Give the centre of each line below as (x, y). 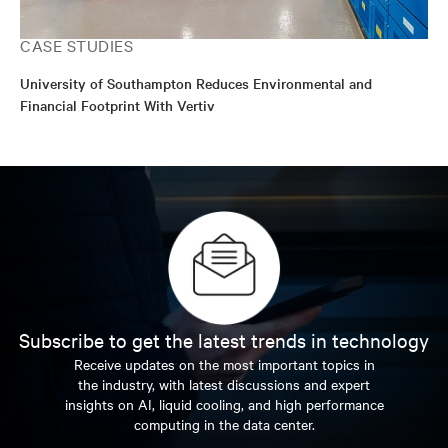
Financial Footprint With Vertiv (117, 105)
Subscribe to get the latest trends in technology (224, 340)
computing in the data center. (224, 424)
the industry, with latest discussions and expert (224, 384)
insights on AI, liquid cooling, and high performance (224, 404)
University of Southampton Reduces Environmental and (196, 83)
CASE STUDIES (76, 45)
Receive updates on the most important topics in (224, 364)
